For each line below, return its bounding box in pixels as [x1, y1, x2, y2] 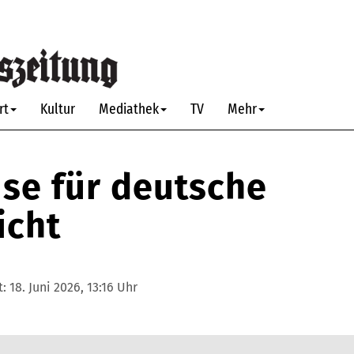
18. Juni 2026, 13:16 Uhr [9, 280, 137, 296]
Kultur [40, 100, 75, 119]
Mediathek [99, 100, 159, 119]
